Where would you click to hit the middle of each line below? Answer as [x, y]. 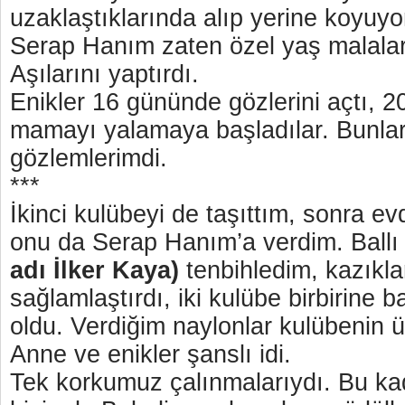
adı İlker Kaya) [94, 270]
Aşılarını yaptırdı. [104, 74]
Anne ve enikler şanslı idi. [151, 354]
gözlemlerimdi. [92, 158]
